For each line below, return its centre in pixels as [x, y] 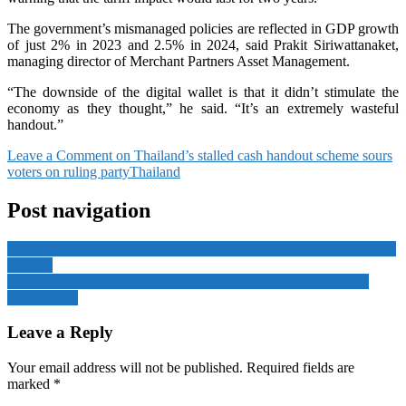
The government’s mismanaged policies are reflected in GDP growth [203, 28]
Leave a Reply [60, 333]
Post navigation [79, 210]
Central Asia [43, 297]
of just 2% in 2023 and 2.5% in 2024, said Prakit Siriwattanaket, [203, 44]
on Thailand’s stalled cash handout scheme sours [252, 155]
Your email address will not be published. [125, 368]
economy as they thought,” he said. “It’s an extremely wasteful [203, 108]
